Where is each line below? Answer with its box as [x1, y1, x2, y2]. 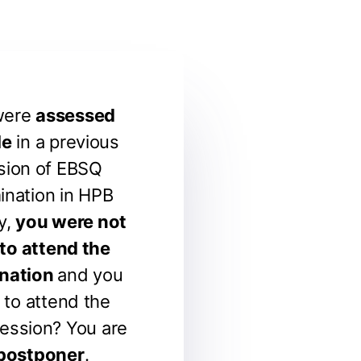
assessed [35, 105, 116, 126]
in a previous [11, 131, 119, 152]
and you [57, 264, 123, 285]
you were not [15, 211, 127, 232]
